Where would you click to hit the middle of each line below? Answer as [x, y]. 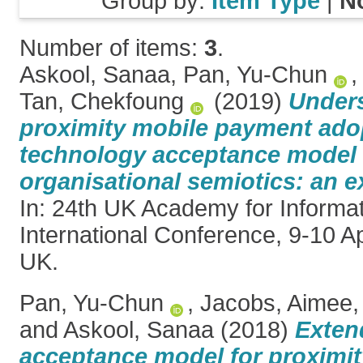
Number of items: [112, 48]
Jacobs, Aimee [276, 303]
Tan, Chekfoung [102, 101]
